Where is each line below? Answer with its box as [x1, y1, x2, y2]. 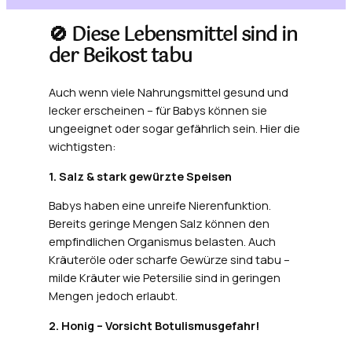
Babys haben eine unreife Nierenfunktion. [48, 198, 271, 214]
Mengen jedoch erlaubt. [48, 288, 178, 304]
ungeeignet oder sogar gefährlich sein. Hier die [48, 121, 300, 137]
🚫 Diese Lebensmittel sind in [48, 20, 298, 52]
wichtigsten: [48, 139, 115, 155]
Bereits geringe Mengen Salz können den [48, 216, 269, 232]
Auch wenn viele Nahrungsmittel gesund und [48, 85, 288, 101]
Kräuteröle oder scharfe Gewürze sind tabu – [48, 252, 290, 268]
